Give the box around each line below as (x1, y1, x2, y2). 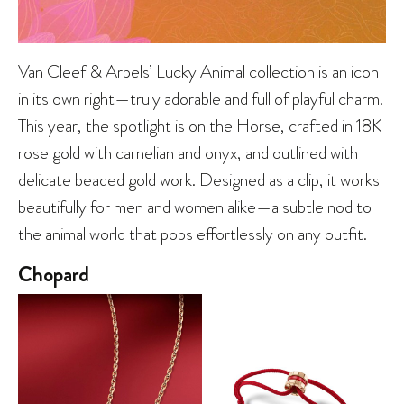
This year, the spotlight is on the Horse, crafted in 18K (18, 112, 382, 138)
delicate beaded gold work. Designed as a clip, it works (18, 166, 380, 192)
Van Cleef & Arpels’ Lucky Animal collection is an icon (18, 58, 379, 84)
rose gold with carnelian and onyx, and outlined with (18, 139, 358, 165)
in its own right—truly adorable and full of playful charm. (18, 85, 383, 111)
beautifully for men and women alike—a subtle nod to (18, 193, 372, 219)
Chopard (18, 258, 89, 289)
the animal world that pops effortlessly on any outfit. (18, 220, 367, 246)
